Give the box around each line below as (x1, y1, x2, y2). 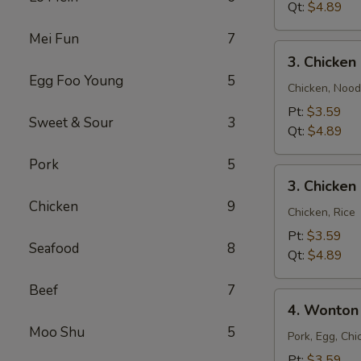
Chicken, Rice (288, 205, 355, 220)
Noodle (274, 80, 316, 98)
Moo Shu (29, 323, 85, 342)
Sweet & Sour (29, 114, 114, 132)
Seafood (29, 239, 79, 258)
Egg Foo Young (29, 72, 123, 90)
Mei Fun (29, 30, 79, 48)
